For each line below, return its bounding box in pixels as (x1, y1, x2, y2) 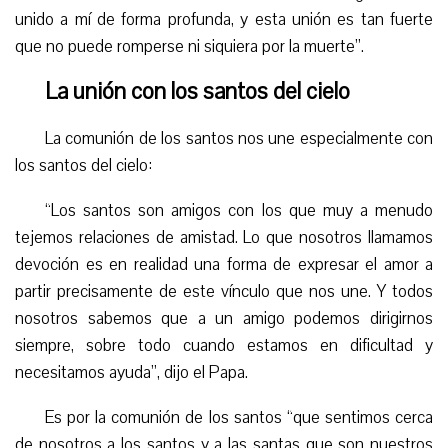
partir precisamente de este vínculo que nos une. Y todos (15, 280, 433, 304)
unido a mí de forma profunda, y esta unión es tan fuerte (15, 8, 433, 32)
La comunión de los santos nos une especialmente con (45, 127, 433, 151)
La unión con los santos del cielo (45, 76, 350, 108)
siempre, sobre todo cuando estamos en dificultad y (15, 334, 433, 358)
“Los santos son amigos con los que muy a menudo (45, 199, 433, 223)
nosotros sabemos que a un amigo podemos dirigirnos (15, 307, 433, 331)
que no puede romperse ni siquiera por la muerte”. (15, 35, 364, 59)
